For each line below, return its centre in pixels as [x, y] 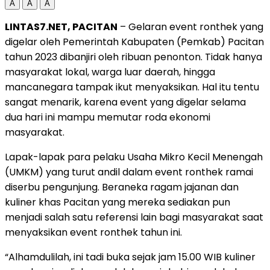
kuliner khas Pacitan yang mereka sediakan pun [118, 202]
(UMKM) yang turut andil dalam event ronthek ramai [129, 172]
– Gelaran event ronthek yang [190, 27]
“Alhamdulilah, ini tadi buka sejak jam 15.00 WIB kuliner [130, 257]
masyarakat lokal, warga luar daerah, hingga [110, 72]
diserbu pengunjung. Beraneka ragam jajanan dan [122, 187]
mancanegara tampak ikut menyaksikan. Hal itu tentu [132, 87]
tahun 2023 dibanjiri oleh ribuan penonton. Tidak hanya [133, 57]
